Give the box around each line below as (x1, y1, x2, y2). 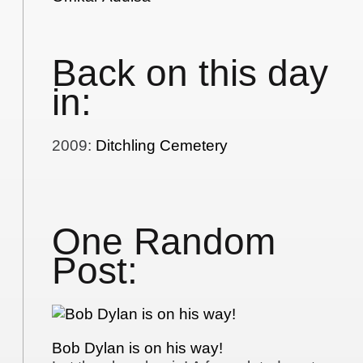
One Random (52, 221, 276, 263)
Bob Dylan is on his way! (52, 340, 224, 357)
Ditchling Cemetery (96, 136, 228, 154)
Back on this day (52, 53, 329, 95)
